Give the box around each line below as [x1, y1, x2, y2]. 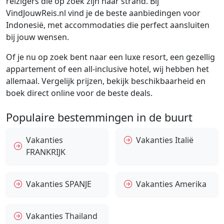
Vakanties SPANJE [26, 178, 91, 190]
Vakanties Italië [136, 134, 193, 146]
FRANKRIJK [26, 146, 65, 158]
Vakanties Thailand [26, 210, 97, 222]
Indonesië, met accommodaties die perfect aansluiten [6, 19, 209, 31]
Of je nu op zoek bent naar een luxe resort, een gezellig [6, 51, 215, 63]
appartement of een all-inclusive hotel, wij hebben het [6, 63, 209, 75]
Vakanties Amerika [136, 178, 206, 190]
